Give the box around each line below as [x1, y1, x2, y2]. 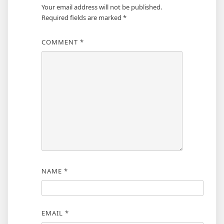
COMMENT [41, 37, 80, 47]
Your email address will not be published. [41, 2, 162, 12]
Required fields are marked [41, 13, 123, 22]
